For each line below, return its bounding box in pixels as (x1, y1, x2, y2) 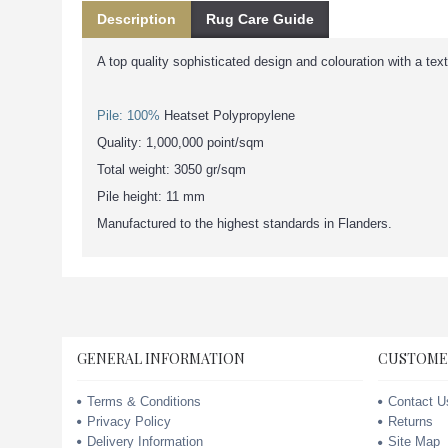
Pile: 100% (97, 108, 160, 124)
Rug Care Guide (206, 11, 314, 28)
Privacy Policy (87, 414, 171, 430)
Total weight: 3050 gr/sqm (97, 162, 246, 178)
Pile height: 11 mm (97, 189, 205, 205)
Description (97, 11, 176, 28)
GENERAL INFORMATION (77, 349, 245, 369)
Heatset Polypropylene (160, 108, 295, 124)
